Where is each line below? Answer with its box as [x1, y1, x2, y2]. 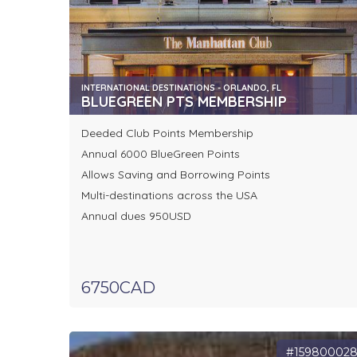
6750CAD [81, 278, 155, 298]
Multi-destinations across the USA [81, 188, 261, 203]
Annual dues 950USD [81, 209, 191, 224]
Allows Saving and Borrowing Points [81, 167, 270, 182]
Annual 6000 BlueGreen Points [81, 147, 240, 162]
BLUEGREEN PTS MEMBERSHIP [81, 92, 287, 112]
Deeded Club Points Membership [81, 126, 253, 141]
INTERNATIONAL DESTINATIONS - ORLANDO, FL [81, 82, 281, 94]
